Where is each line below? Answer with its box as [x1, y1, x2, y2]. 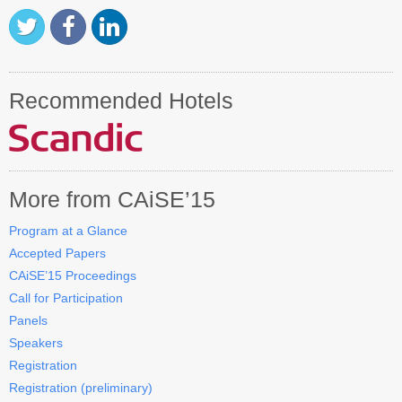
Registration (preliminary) [9, 380, 153, 395]
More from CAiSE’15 [9, 187, 215, 212]
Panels [9, 312, 48, 328]
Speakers [9, 335, 63, 350]
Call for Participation [9, 290, 123, 305]
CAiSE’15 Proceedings [9, 267, 136, 283]
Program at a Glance [9, 223, 127, 238]
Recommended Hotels [9, 88, 233, 113]
